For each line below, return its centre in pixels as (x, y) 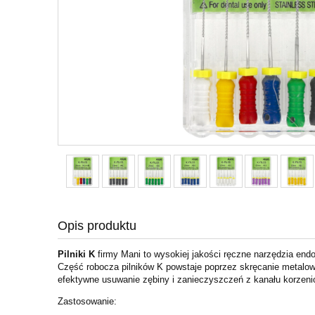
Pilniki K (76, 254)
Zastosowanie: (87, 301)
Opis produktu (97, 225)
